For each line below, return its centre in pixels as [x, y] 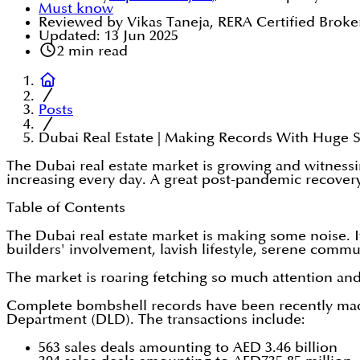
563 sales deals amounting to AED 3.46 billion [188, 348]
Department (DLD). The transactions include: [156, 320]
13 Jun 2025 [141, 36]
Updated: [70, 36]
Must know [76, 9]
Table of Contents [66, 208]
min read [96, 51]
